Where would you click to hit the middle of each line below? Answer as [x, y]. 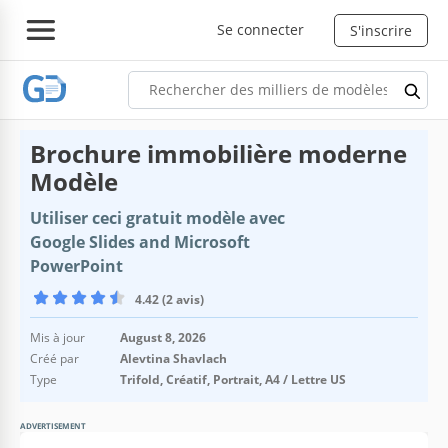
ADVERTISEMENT [53, 425]
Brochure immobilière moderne [218, 153]
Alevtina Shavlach [173, 358]
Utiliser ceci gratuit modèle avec [157, 217]
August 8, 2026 [163, 337]
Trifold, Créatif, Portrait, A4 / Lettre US [233, 379]
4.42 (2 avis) [169, 299]
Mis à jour [57, 337]
